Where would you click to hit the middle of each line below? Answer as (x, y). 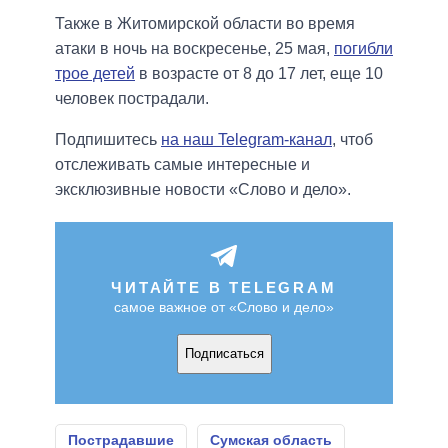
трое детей (95, 73)
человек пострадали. (132, 98)
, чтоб (352, 139)
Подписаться (224, 354)
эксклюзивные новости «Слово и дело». (203, 189)
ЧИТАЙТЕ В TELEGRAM (224, 287)
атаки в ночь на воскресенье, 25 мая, (194, 48)
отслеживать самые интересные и (182, 164)
